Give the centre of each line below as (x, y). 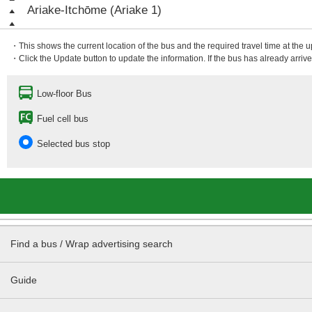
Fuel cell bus (63, 119)
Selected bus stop (73, 144)
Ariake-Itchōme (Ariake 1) (94, 10)
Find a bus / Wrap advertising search (92, 244)
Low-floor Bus (64, 94)
